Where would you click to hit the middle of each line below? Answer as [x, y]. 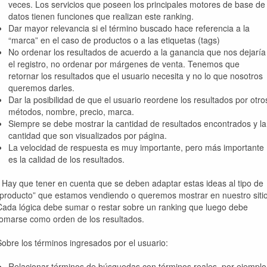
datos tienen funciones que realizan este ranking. [101, 16]
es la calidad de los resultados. [66, 159]
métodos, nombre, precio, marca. [71, 111]
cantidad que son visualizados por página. [88, 135]
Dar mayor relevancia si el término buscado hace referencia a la [129, 28]
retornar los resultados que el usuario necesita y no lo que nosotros [136, 76]
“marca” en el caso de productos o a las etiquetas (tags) [114, 40]
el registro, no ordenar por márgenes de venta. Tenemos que [124, 64]
